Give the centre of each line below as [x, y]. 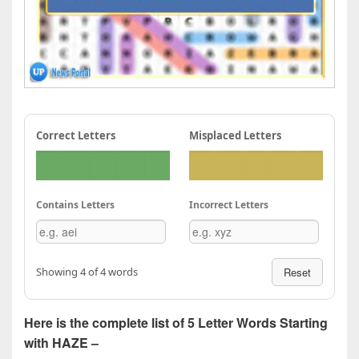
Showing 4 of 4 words [87, 271]
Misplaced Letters [235, 135]
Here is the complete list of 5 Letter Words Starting [176, 322]
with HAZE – [61, 342]
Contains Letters [75, 204]
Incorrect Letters [229, 204]
